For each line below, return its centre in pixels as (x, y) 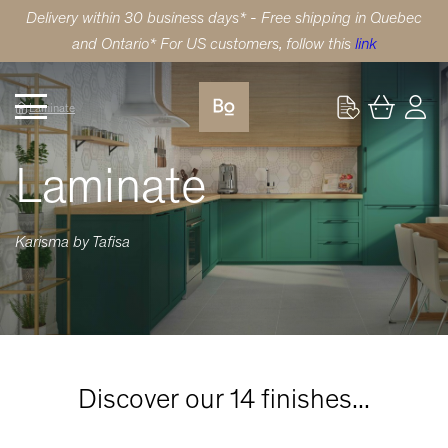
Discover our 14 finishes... (224, 398)
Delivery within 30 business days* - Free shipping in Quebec (224, 17)
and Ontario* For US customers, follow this (213, 43)
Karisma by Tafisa (72, 241)
